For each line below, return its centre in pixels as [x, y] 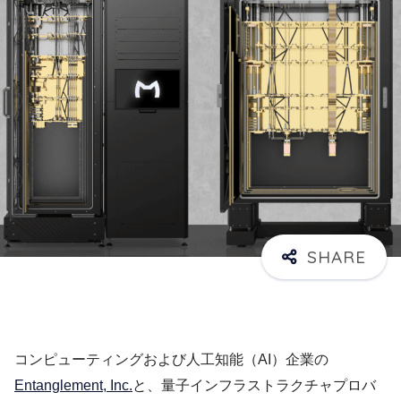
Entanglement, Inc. [73, 386]
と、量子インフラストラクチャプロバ [254, 386]
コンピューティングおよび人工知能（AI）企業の [171, 360]
